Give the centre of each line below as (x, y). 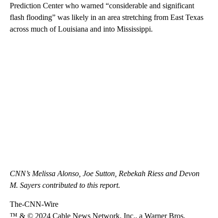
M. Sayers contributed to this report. (65, 185)
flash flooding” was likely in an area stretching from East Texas (107, 17)
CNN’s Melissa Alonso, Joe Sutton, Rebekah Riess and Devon (105, 173)
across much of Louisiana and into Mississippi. (81, 29)
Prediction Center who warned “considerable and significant (102, 5)
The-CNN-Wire (34, 204)
